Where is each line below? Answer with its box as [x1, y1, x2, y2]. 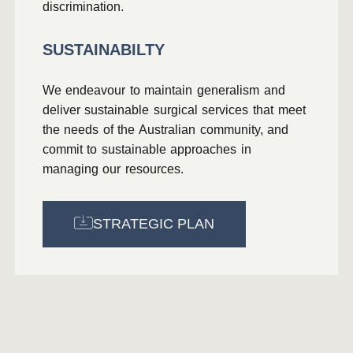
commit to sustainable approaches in [42, 143, 252, 156]
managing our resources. [42, 162, 184, 176]
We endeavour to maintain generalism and [42, 84, 285, 97]
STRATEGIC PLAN [92, 216, 214, 232]
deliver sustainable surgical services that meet [42, 103, 306, 117]
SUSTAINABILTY [42, 41, 165, 58]
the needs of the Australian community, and [42, 123, 289, 136]
